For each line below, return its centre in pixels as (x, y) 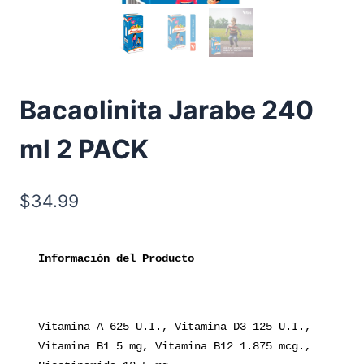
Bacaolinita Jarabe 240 (167, 110)
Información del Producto (116, 259)
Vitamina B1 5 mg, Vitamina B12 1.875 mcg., (174, 347)
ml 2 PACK (84, 149)
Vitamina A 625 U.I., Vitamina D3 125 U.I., (174, 327)
